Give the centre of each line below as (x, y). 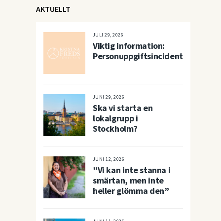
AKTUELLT (53, 9)
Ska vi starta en (123, 108)
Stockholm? (115, 129)
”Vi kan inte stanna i (131, 170)
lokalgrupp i (115, 118)
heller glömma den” (131, 191)
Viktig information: (129, 46)
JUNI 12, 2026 (109, 159)
